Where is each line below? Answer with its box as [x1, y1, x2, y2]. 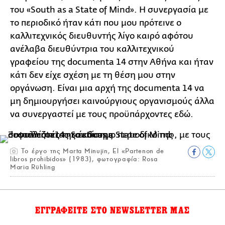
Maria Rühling [10, 162, 55, 171]
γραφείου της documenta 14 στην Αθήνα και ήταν [10, 57, 213, 67]
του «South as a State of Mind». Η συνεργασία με [10, 5, 208, 15]
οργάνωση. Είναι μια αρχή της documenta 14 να [10, 83, 204, 93]
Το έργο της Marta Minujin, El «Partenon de [19, 146, 164, 155]
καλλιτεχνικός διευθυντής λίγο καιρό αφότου [10, 31, 193, 41]
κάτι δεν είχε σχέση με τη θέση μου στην [10, 70, 175, 80]
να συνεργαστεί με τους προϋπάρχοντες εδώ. [10, 109, 193, 119]
